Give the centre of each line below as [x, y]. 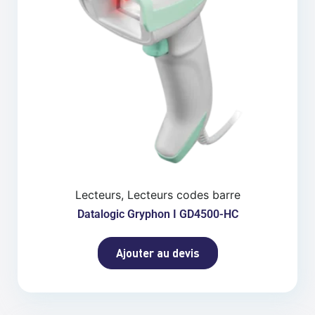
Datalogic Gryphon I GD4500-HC [157, 214]
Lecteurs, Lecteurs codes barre [157, 195]
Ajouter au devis [157, 253]
